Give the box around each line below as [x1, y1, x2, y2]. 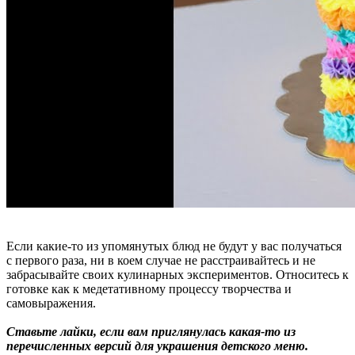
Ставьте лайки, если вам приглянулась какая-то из [6, 324, 296, 338]
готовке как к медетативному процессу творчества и [6, 281, 292, 296]
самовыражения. [6, 296, 99, 310]
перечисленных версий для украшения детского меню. [6, 338, 308, 353]
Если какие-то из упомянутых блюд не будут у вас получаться [6, 239, 342, 253]
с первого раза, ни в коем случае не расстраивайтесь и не [6, 253, 315, 267]
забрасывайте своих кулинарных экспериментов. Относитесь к [6, 267, 349, 281]
